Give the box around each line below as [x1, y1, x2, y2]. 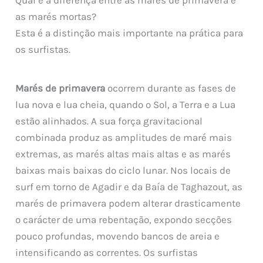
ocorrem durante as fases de [105, 82, 237, 95]
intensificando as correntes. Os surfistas [15, 247, 198, 259]
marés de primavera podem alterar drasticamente [15, 197, 241, 210]
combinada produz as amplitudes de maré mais [15, 131, 232, 144]
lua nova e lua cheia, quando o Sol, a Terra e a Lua [15, 99, 236, 111]
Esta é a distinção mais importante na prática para [15, 27, 244, 39]
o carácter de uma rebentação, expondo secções [15, 214, 232, 226]
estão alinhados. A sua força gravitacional [15, 115, 203, 127]
